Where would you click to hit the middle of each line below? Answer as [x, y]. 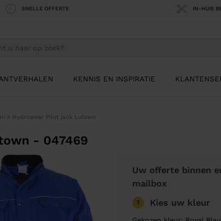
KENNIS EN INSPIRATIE [114, 79]
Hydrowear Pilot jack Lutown [54, 117]
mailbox [149, 184]
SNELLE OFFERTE [46, 9]
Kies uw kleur [180, 203]
